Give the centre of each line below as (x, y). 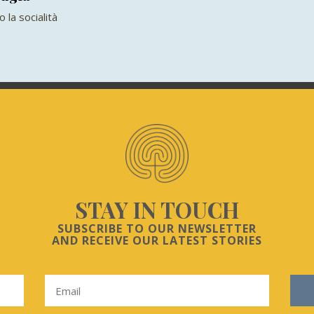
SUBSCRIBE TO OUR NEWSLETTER (157, 229)
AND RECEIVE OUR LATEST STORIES (157, 241)
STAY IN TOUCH (157, 210)
